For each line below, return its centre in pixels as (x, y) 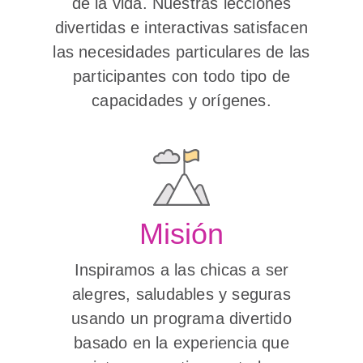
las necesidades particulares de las (181, 52)
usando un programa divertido (181, 318)
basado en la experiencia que (181, 343)
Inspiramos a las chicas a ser (181, 270)
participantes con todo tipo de (181, 76)
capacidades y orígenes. (181, 100)
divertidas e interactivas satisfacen (181, 28)
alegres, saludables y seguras (181, 294)
